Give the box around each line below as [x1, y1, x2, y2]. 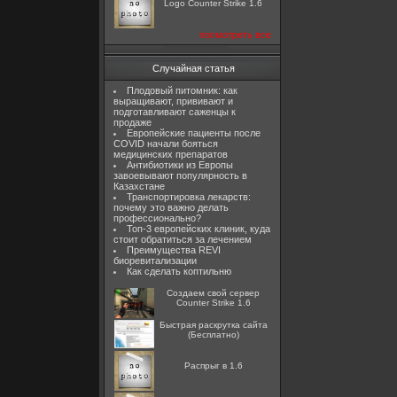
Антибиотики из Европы [126, 160, 233, 170]
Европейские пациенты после [126, 128, 261, 138]
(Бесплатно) [187, 330, 239, 339]
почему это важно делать [113, 202, 229, 213]
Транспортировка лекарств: [126, 191, 251, 202]
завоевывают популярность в [113, 170, 247, 181]
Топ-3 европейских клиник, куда [126, 223, 270, 234]
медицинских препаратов [113, 149, 228, 160]
